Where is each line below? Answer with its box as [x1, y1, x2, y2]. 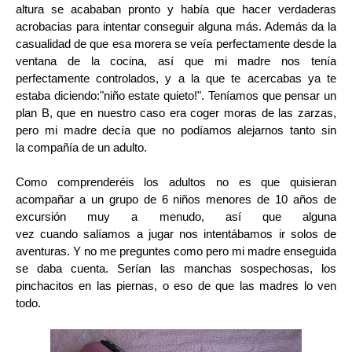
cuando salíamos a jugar [40, 227, 180, 240]
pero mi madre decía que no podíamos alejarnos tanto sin [16, 123, 336, 137]
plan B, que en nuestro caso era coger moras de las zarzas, [16, 106, 336, 119]
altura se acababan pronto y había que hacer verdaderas [16, 2, 336, 16]
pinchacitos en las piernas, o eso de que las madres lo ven [16, 279, 336, 292]
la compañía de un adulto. [16, 141, 147, 154]
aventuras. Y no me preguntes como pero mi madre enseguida [16, 244, 336, 258]
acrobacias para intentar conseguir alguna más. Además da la [16, 20, 336, 33]
